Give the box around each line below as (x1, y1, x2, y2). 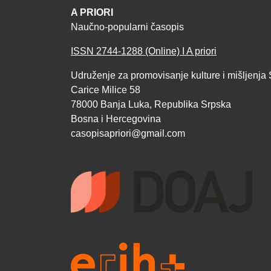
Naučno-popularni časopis (71, 22, 184, 32)
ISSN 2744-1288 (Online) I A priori (71, 46, 217, 56)
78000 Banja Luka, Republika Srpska (71, 99, 231, 109)
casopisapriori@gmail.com (71, 128, 185, 139)
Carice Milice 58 (71, 85, 140, 95)
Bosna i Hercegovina (71, 114, 161, 124)
